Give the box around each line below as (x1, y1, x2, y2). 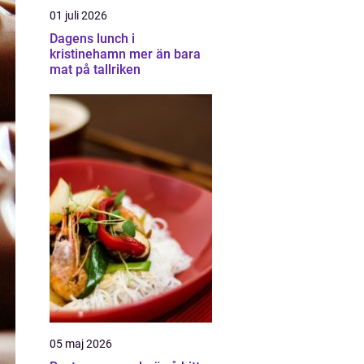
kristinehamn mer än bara (50, 46, 129, 62)
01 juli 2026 (50, 9, 107, 22)
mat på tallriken (50, 62, 141, 77)
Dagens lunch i (50, 31, 135, 46)
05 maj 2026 (50, 337, 112, 350)
